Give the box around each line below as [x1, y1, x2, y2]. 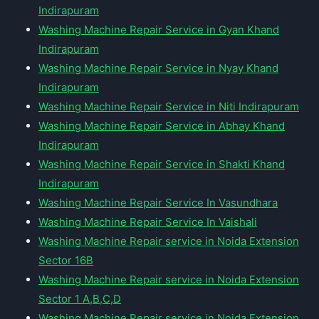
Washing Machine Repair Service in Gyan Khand [38, 23, 279, 37]
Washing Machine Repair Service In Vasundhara [38, 196, 278, 210]
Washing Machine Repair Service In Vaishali [38, 215, 257, 229]
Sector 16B [38, 253, 93, 268]
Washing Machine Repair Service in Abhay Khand [38, 119, 285, 133]
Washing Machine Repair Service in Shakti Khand [38, 157, 285, 172]
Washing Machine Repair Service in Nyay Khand [38, 61, 278, 75]
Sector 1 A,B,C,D [38, 292, 121, 306]
